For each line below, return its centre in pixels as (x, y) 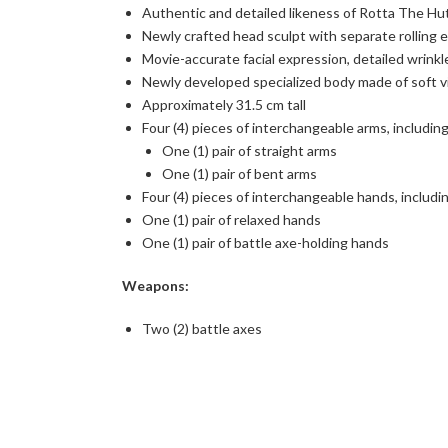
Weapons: (155, 286)
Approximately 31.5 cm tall (224, 105)
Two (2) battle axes (202, 329)
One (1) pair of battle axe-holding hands (265, 243)
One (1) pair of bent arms (239, 174)
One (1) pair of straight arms (249, 151)
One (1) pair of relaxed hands (231, 220)
